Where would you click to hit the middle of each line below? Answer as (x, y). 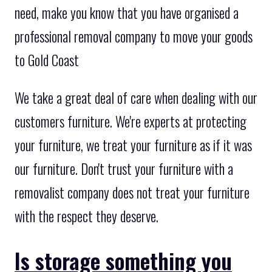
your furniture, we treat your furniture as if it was (133, 145)
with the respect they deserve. (87, 216)
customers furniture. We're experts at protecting (131, 122)
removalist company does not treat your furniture (132, 193)
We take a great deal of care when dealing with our (136, 98)
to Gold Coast (47, 60)
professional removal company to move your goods (134, 37)
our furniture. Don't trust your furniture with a (124, 169)
